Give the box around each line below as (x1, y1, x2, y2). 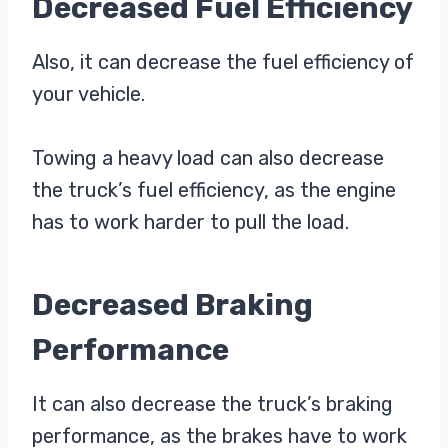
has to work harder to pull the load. (32, 210, 349, 235)
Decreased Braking (32, 287, 313, 324)
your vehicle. (32, 82, 145, 107)
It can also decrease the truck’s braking (32, 392, 393, 417)
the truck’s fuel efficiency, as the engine (32, 178, 396, 203)
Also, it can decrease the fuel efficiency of (32, 50, 414, 75)
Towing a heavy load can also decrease (32, 146, 384, 171)
